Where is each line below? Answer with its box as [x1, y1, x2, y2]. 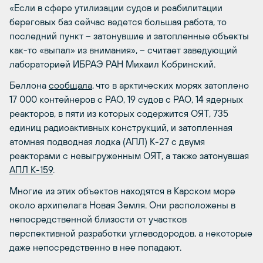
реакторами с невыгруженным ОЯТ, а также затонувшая [9, 150, 249, 161]
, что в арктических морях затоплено [92, 80, 249, 90]
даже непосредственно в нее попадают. [9, 242, 181, 252]
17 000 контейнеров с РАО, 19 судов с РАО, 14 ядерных [9, 94, 243, 104]
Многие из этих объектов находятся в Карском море [9, 186, 235, 196]
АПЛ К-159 [9, 164, 53, 175]
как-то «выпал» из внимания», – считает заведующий [9, 45, 237, 55]
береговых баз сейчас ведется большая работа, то [9, 16, 227, 27]
